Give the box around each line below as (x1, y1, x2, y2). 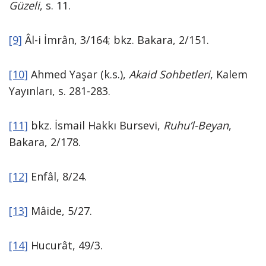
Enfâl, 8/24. (28, 169, 87, 183)
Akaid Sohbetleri (129, 67, 210, 81)
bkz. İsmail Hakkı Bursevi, (28, 118, 163, 132)
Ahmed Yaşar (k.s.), (28, 67, 129, 81)
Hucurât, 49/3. (28, 238, 103, 252)
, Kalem (210, 67, 248, 81)
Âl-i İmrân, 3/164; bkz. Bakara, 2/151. (22, 33, 209, 47)
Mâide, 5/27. (28, 204, 92, 218)
